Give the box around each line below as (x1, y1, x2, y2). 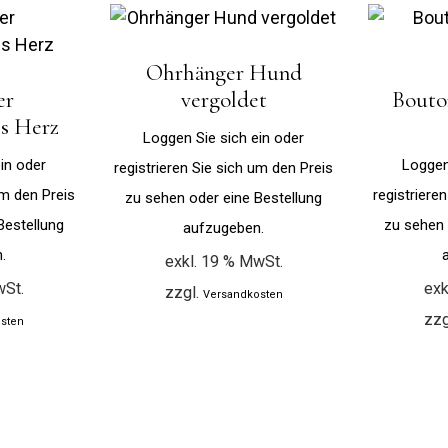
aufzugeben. (183, 219, 265, 238)
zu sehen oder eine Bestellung (125, 189, 323, 208)
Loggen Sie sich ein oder (143, 129, 305, 148)
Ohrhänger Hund (145, 59, 302, 88)
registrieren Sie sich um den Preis (114, 159, 334, 178)
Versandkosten (202, 288, 283, 302)
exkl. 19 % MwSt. (164, 252, 283, 272)
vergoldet (180, 86, 267, 115)
